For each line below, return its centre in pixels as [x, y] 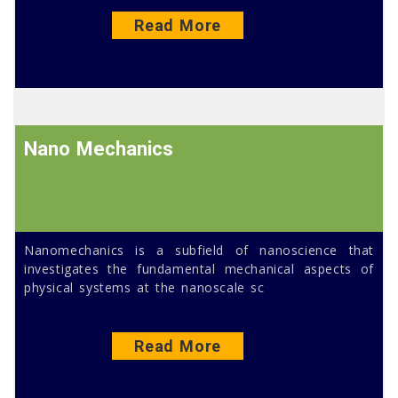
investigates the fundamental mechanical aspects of [199, 268]
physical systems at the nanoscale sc [144, 287]
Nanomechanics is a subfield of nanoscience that [199, 250]
